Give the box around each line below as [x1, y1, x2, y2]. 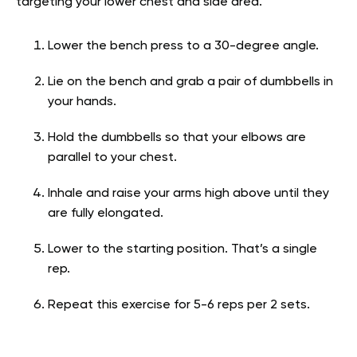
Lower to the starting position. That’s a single [48, 243, 317, 257]
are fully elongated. [48, 207, 163, 221]
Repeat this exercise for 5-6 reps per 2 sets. [48, 299, 310, 312]
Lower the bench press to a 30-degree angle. [48, 40, 319, 53]
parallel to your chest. [48, 151, 177, 165]
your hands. [48, 96, 116, 109]
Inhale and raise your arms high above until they [48, 187, 329, 201]
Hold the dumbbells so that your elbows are [48, 131, 306, 145]
